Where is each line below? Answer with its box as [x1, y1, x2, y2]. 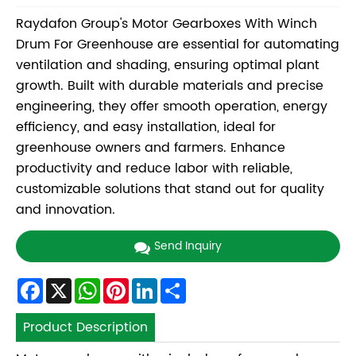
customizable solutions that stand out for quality [16, 179, 324, 200]
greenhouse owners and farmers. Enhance [16, 137, 285, 159]
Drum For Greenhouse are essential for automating [16, 34, 339, 56]
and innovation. [16, 199, 115, 221]
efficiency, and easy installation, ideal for [16, 117, 276, 138]
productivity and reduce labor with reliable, [16, 158, 292, 180]
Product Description [23, 316, 149, 338]
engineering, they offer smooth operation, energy [16, 96, 327, 118]
